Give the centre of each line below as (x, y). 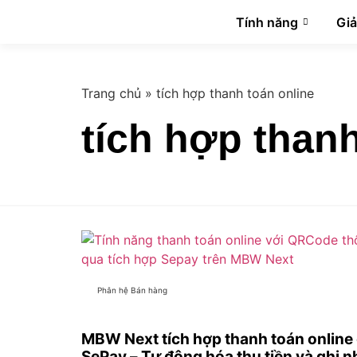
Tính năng (267, 22)
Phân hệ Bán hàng (132, 290)
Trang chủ (111, 93)
